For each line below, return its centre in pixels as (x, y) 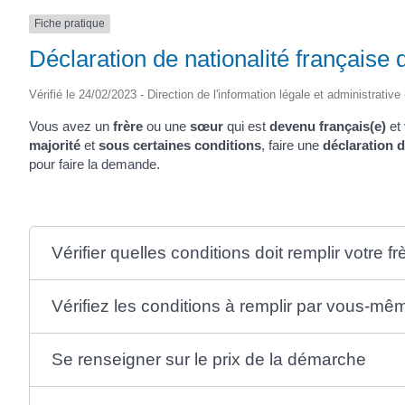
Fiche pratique (70, 24)
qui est (246, 126)
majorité (55, 145)
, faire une (292, 145)
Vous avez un (71, 126)
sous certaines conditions (180, 145)
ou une (166, 126)
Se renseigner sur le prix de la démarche (208, 359)
